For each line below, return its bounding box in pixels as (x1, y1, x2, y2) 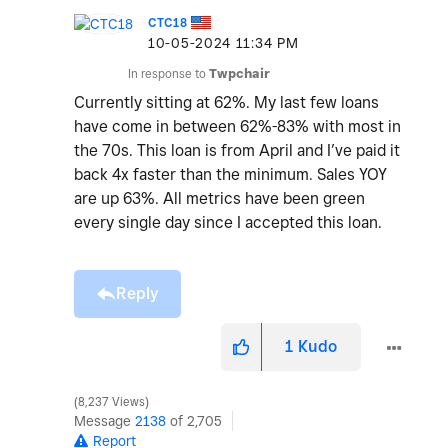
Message (74, 413, 135, 430)
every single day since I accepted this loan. (74, 213, 382, 233)
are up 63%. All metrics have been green (74, 189, 365, 209)
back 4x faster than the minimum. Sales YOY (74, 165, 387, 185)
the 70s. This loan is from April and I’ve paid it (74, 141, 400, 161)
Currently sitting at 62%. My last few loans (74, 93, 379, 113)
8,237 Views (75, 395, 148, 410)
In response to (128, 66, 209, 82)
